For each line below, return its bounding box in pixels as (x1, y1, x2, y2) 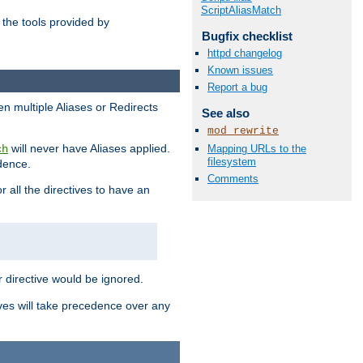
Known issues (207, 64, 273, 77)
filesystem (207, 155, 256, 168)
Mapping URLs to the (207, 142, 306, 155)
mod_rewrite (207, 125, 279, 138)
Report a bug (207, 81, 267, 94)
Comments (207, 172, 258, 185)
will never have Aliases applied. (8, 141, 170, 155)
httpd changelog (207, 46, 282, 59)
